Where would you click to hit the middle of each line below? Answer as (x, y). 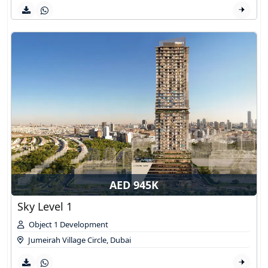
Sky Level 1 (45, 207)
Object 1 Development (68, 225)
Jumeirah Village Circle (67, 240)
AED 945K (134, 185)
